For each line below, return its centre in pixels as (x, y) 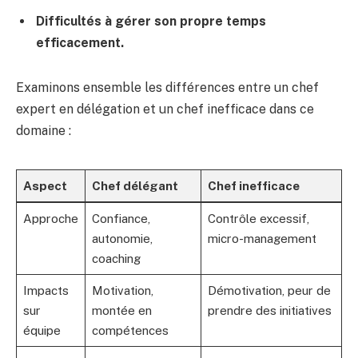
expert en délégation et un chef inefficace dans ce (165, 109)
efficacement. (80, 42)
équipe (42, 330)
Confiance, (121, 218)
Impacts (46, 290)
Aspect (45, 185)
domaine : (44, 130)
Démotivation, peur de (269, 290)
